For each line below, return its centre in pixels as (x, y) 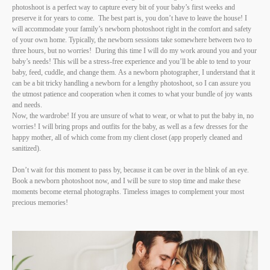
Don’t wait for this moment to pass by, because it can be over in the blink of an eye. (130, 170)
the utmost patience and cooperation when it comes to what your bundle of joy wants (132, 94)
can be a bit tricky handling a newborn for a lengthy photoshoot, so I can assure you (131, 83)
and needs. (27, 105)
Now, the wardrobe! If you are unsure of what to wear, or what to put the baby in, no (133, 115)
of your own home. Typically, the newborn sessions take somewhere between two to (132, 39)
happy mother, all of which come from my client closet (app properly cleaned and (127, 137)
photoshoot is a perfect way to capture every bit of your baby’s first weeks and (124, 7)
